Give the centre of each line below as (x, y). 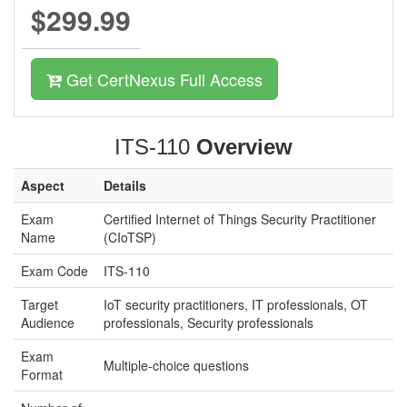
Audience (48, 323)
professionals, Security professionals (208, 323)
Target (40, 304)
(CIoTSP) (130, 237)
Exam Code (55, 271)
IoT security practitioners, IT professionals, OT (236, 304)
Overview (244, 147)
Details (125, 185)
